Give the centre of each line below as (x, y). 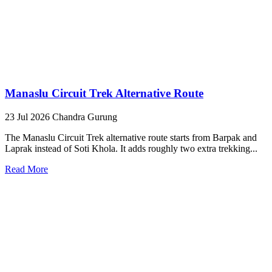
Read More (26, 169)
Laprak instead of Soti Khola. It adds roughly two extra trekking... (131, 148)
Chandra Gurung (85, 117)
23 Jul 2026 (29, 117)
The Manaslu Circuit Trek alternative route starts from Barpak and (131, 137)
